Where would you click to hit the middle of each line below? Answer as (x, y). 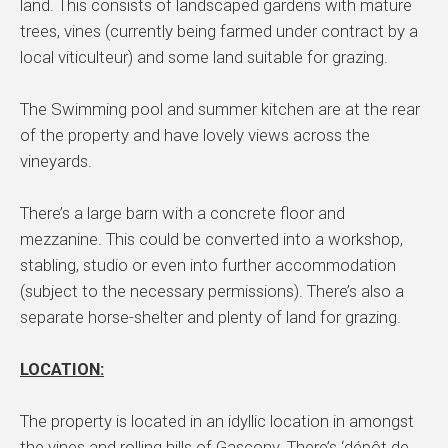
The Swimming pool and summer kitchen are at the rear (220, 109)
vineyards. (58, 161)
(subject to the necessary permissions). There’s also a (212, 291)
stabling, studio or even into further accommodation (208, 265)
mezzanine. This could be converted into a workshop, (211, 239)
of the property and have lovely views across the (195, 135)
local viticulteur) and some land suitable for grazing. (206, 57)
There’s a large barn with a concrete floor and (182, 213)
